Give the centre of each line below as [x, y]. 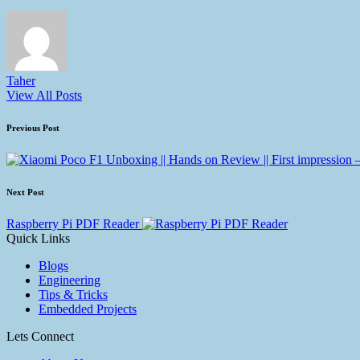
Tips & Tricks [73, 295]
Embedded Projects [88, 309]
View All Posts [44, 96]
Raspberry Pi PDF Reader [73, 224]
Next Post [25, 192]
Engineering [70, 280]
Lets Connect [40, 337]
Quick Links [38, 239]
